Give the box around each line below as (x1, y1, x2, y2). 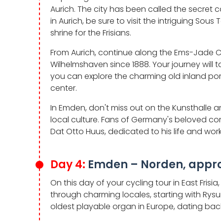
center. (50, 82, 77, 94)
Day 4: (50, 156, 88, 172)
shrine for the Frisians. (50, 27, 131, 38)
